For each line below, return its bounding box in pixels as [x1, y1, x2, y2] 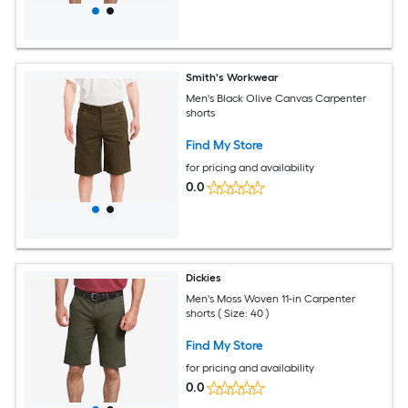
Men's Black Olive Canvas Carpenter [186, 91, 367, 105]
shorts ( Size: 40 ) [186, 306, 270, 320]
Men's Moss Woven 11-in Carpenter [186, 291, 356, 305]
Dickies [186, 271, 222, 284]
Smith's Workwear [186, 71, 280, 84]
